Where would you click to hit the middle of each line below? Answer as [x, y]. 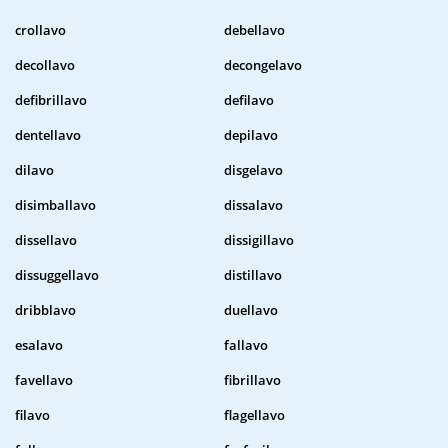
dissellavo [46, 240]
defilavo [249, 100]
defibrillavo [51, 100]
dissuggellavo [57, 275]
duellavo [251, 310]
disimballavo [55, 205]
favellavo [44, 380]
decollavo [45, 65]
